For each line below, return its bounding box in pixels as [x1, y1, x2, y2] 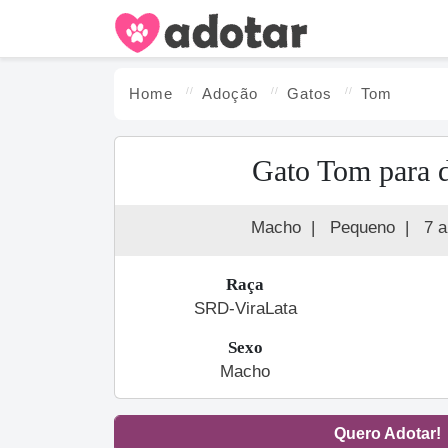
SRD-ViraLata [193, 299, 297, 318]
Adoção [202, 85, 258, 102]
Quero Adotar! [333, 425, 441, 442]
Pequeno [329, 218, 395, 237]
